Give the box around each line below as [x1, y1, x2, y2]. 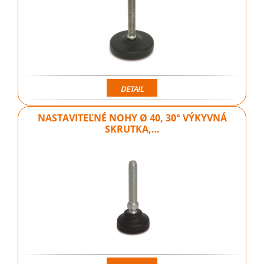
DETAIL [120, 83, 144, 94]
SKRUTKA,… [104, 123, 160, 136]
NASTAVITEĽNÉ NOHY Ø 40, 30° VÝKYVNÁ [37, 111, 227, 125]
